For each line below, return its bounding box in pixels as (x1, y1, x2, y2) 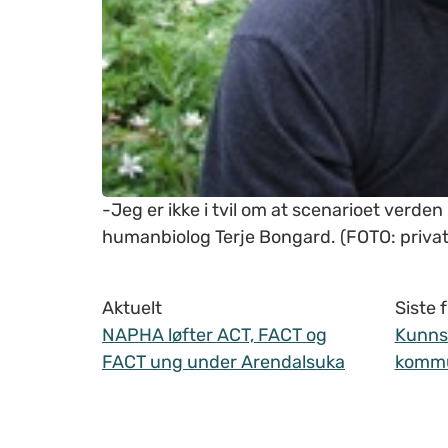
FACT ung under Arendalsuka (102, 351, 345, 374)
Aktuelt (102, 297, 162, 320)
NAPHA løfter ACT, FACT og (102, 324, 327, 347)
